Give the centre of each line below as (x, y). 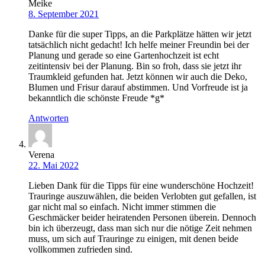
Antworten (49, 118)
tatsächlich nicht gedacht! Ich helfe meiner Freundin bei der (139, 44)
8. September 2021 (64, 14)
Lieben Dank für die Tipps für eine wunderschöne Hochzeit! (141, 185)
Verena (41, 154)
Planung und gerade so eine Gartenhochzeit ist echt (124, 55)
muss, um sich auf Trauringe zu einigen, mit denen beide (133, 238)
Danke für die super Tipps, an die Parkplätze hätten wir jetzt (140, 34)
